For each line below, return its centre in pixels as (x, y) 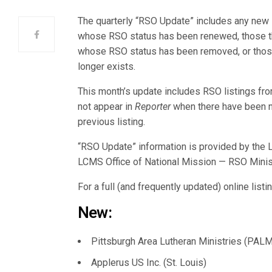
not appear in (107, 107)
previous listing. (112, 122)
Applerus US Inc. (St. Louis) (149, 263)
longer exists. (107, 66)
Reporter (153, 107)
